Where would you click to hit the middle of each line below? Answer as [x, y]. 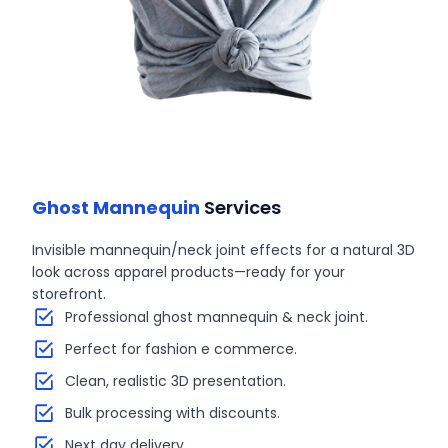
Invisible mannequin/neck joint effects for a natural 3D [224, 250]
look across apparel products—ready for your [189, 272]
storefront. [69, 294]
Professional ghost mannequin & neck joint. [216, 317]
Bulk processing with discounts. [172, 413]
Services [241, 207]
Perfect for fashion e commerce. [180, 349]
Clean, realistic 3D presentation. [175, 381]
